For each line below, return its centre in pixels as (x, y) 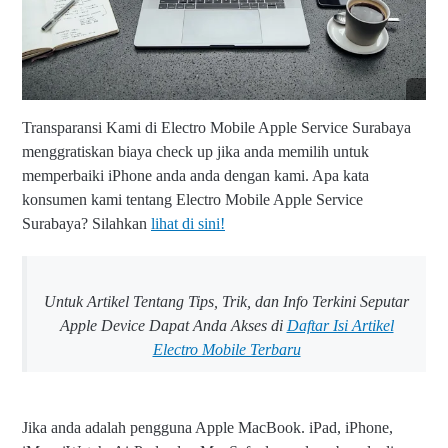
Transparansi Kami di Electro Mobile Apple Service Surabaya (216, 128)
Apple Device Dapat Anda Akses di (173, 326)
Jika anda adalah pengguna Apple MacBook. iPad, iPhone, (207, 428)
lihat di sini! (188, 224)
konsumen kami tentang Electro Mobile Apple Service (192, 200)
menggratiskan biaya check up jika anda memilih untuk (195, 152)
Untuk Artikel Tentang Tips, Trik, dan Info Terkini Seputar (226, 302)
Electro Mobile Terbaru (226, 350)
